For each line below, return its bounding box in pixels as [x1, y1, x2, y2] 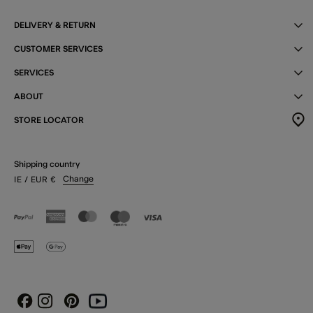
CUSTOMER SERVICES [14, 44, 103, 53]
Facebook [17, 296, 64, 307]
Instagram [36, 295, 96, 307]
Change [63, 174, 94, 183]
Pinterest [63, 296, 108, 307]
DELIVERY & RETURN [14, 20, 96, 29]
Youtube [88, 296, 130, 307]
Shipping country [14, 159, 80, 168]
